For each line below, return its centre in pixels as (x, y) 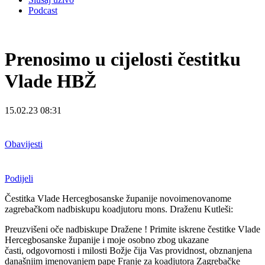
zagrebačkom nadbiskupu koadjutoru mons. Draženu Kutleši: (119, 209)
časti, (15, 250)
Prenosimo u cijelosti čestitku (123, 59)
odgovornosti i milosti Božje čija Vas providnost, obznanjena (139, 250)
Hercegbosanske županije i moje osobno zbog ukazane (107, 240)
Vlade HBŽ (51, 81)
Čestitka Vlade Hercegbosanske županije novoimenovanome (118, 198)
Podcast (43, 10)
